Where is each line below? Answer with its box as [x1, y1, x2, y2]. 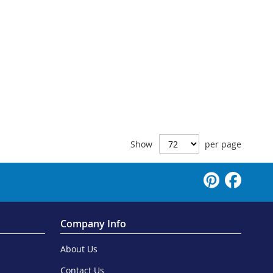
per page [205, 138, 241, 151]
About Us [60, 243, 97, 255]
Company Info [60, 217, 126, 231]
